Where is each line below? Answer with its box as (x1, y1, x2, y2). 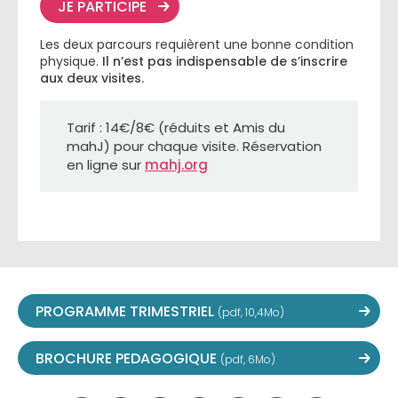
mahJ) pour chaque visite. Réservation (67, 137, 322, 155)
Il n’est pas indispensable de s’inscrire (102, 52, 347, 70)
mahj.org (145, 155, 208, 174)
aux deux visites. (40, 69, 144, 87)
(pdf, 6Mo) (220, 352, 275, 367)
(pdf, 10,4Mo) (218, 305, 284, 320)
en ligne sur (67, 155, 145, 174)
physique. (40, 52, 102, 70)
